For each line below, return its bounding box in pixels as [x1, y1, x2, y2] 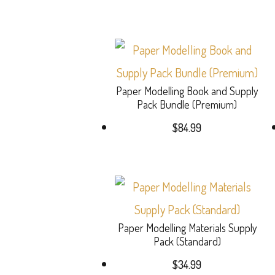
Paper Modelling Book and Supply [116, 83, 258, 98]
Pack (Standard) [153, 234, 221, 248]
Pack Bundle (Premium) [137, 97, 238, 111]
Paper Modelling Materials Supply [117, 220, 257, 234]
